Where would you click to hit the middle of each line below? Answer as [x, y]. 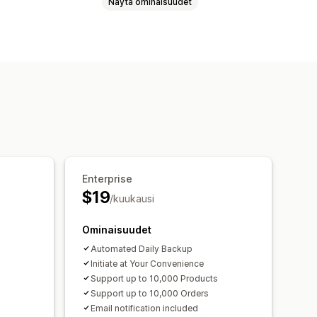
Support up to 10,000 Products [154, 278]
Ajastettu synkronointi [116, 56]
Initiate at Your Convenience [147, 263]
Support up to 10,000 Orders [150, 293]
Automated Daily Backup [142, 248]
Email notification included [144, 308]
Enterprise [107, 178]
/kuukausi [132, 198]
